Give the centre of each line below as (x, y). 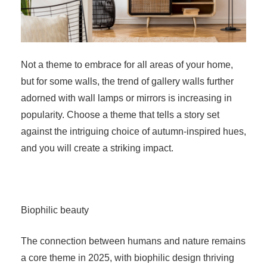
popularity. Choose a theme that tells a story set (120, 115)
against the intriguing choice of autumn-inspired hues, (133, 132)
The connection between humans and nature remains (133, 241)
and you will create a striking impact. (97, 148)
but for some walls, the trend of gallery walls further (127, 82)
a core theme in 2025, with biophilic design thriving (128, 258)
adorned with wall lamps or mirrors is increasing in (126, 98)
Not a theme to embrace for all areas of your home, (127, 65)
